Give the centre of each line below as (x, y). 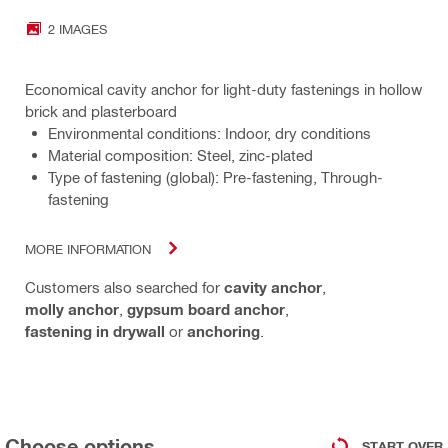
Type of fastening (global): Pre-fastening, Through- (215, 177)
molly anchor (72, 309)
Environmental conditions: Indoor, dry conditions (209, 133)
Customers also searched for (124, 287)
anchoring (223, 331)
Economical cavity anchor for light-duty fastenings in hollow (223, 89)
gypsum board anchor (206, 309)
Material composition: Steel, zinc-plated (180, 155)
